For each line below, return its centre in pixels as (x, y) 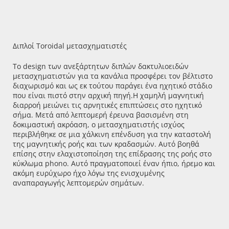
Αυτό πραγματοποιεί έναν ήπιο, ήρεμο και (143, 163)
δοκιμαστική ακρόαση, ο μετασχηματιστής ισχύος (99, 124)
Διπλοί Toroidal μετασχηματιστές (70, 45)
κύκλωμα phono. (42, 163)
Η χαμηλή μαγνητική (168, 95)
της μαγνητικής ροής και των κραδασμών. (86, 144)
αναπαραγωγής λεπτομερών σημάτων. (78, 183)
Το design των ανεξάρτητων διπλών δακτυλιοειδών (101, 66)
